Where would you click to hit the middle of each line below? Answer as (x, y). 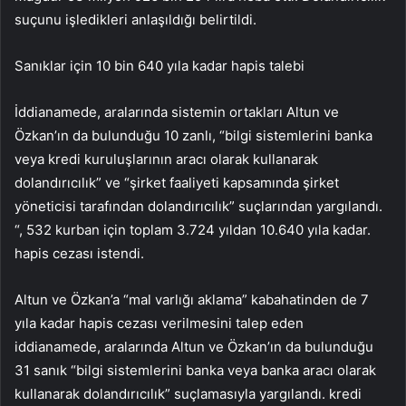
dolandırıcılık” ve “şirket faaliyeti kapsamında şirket (177, 182)
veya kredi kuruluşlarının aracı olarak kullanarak (166, 159)
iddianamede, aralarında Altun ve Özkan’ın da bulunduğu (194, 346)
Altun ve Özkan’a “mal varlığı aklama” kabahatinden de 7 (192, 299)
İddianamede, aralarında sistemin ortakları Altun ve (177, 111)
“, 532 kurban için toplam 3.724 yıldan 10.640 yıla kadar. (193, 229)
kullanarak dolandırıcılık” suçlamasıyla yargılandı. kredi (188, 393)
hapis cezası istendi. (79, 253)
